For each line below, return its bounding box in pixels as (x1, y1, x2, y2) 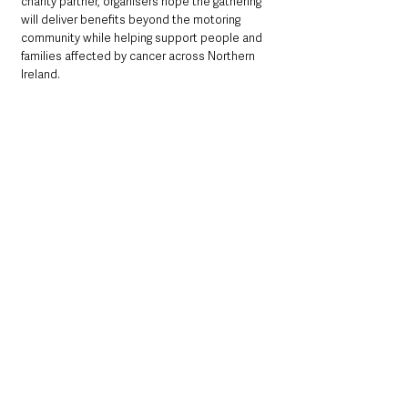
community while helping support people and (21, 29, 265, 46)
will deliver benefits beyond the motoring (21, 11, 243, 27)
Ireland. (21, 66, 60, 82)
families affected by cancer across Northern (21, 47, 258, 64)
